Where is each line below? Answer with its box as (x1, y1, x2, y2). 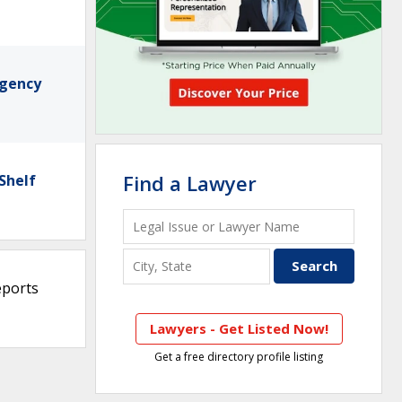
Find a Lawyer (123, 170, 257, 197)
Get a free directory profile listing (154, 348, 323, 364)
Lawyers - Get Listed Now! (149, 319, 328, 337)
